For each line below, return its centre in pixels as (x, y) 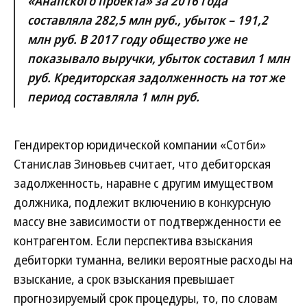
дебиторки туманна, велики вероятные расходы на (153, 260)
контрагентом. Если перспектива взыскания (133, 241)
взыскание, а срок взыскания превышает (124, 279)
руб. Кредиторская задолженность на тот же (156, 77)
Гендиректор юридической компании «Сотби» (140, 145)
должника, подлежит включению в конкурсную (142, 202)
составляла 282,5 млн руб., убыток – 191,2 (148, 20)
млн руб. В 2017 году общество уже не (137, 39)
